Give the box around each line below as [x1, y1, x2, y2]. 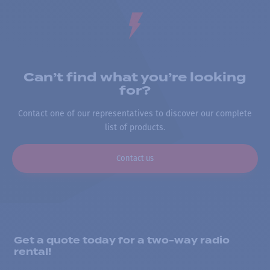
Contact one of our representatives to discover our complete [18, 108, 252, 119]
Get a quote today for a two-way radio [14, 233, 230, 247]
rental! [14, 245, 51, 259]
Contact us [116, 153, 154, 163]
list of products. [105, 122, 165, 133]
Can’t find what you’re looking [24, 68, 246, 87]
